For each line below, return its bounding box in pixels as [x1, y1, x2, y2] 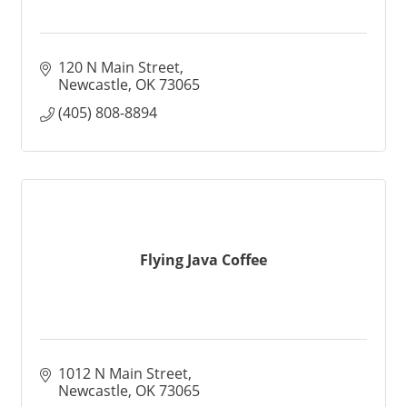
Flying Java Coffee [140, 249, 267, 270]
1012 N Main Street [58, 363, 188, 383]
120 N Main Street [58, 57, 180, 77]
